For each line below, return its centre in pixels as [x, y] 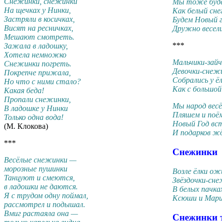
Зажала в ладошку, [36, 46]
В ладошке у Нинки [36, 109]
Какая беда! [24, 91]
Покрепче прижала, [37, 73]
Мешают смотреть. [39, 37]
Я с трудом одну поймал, [46, 196]
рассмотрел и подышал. [45, 205]
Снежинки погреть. [38, 64]
